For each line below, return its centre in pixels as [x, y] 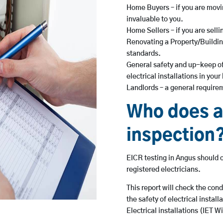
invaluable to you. [155, 20]
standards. [143, 54]
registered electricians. [163, 170]
